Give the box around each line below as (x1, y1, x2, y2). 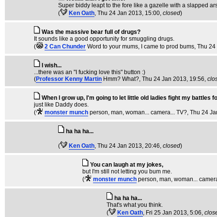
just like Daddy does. (34, 101, 89, 108)
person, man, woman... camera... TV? (90, 109, 187, 116)
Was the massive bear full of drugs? (42, 29, 140, 35)
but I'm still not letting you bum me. (82, 168, 172, 175)
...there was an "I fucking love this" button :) (34, 69, 145, 76)
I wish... (42, 62, 62, 69)
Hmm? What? (103, 76, 139, 82)
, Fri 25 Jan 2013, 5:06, (143, 209, 204, 216)
